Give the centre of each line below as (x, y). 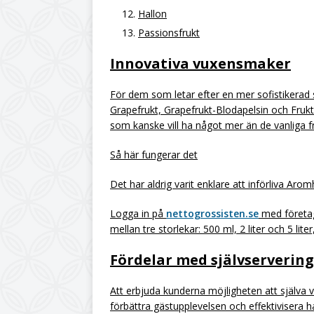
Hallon (152, 14)
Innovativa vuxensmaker (200, 63)
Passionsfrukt (169, 33)
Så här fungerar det (154, 155)
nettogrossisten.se (212, 213)
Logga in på (138, 213)
